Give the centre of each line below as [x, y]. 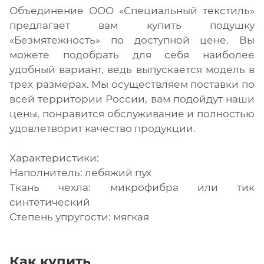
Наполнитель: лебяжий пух [80, 172]
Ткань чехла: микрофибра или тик [132, 187]
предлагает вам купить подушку [132, 25]
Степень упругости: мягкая [79, 217]
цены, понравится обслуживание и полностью [132, 113]
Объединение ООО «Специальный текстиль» [132, 10]
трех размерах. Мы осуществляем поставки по [132, 84]
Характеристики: [54, 158]
